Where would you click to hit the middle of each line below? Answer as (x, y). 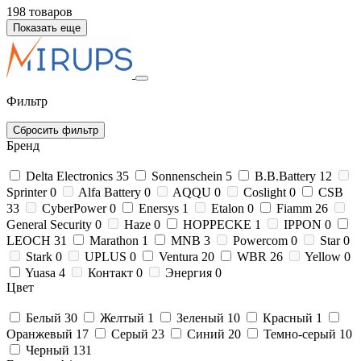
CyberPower (74, 208)
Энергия (189, 272)
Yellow (323, 256)
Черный (48, 350)
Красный (288, 317)
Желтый (122, 317)
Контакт (110, 272)
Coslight (265, 192)
